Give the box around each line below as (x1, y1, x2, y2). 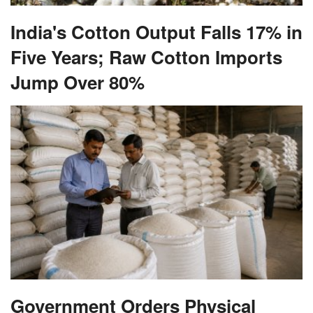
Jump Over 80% (10, 68, 145, 95)
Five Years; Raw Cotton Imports (10, 43, 282, 70)
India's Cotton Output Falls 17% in (10, 18, 303, 45)
